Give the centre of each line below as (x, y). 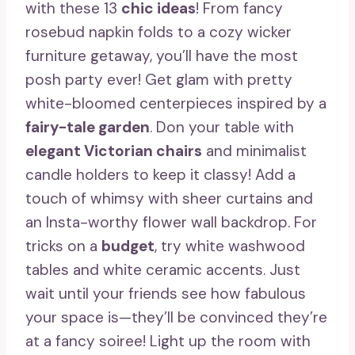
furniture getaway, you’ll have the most (162, 56)
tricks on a (63, 246)
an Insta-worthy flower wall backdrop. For (171, 222)
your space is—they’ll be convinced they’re (176, 317)
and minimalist (254, 151)
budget (128, 246)
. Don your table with (222, 127)
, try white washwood (230, 246)
